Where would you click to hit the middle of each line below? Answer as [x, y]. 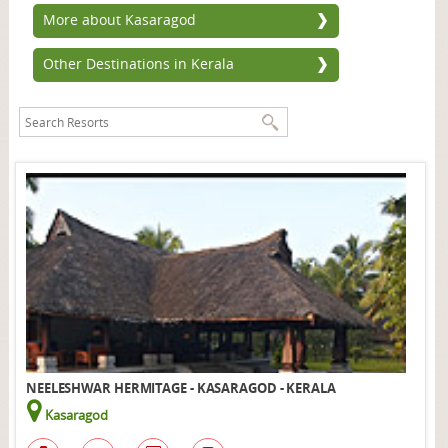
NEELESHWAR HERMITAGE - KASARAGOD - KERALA [180, 388]
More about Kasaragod [119, 19]
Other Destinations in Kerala [138, 63]
